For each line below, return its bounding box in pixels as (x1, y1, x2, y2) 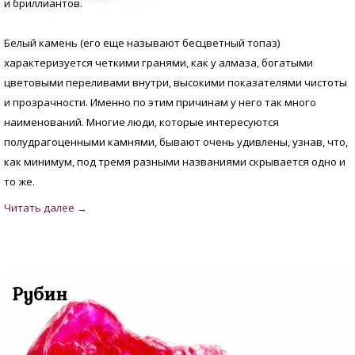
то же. (4, 174, 35, 189)
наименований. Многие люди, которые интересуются (4, 115, 279, 130)
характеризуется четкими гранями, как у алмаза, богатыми (4, 55, 313, 71)
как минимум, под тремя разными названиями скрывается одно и (4, 155, 345, 170)
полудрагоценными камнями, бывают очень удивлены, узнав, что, (4, 135, 348, 150)
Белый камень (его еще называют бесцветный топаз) (4, 36, 281, 51)
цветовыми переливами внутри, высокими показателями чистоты (4, 75, 347, 90)
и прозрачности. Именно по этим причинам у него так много (4, 95, 316, 110)
